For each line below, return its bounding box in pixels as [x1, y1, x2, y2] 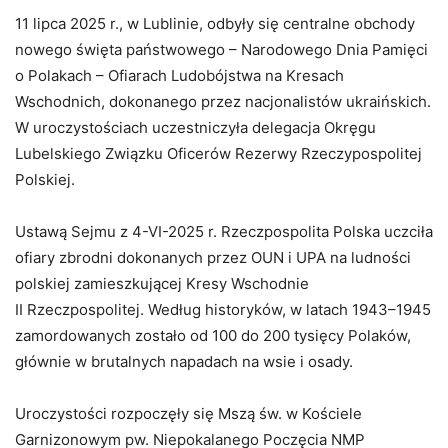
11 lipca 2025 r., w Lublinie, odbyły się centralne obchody [15, 14, 415, 34]
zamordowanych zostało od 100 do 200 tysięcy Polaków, [15, 326, 411, 346]
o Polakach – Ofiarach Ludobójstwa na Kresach [15, 66, 344, 86]
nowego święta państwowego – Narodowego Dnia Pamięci [15, 40, 428, 60]
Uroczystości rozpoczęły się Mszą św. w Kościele [15, 404, 362, 424]
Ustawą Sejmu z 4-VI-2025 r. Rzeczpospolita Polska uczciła [15, 222, 433, 242]
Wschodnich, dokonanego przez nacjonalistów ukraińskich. [15, 92, 431, 112]
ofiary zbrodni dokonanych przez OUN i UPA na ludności [15, 248, 411, 268]
